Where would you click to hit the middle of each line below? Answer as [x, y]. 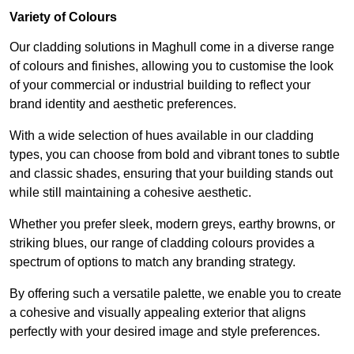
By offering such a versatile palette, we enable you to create [175, 293]
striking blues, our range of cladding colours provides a [162, 243]
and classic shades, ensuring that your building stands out [171, 173]
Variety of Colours [63, 17]
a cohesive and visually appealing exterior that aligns [158, 312]
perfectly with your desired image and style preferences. [165, 331]
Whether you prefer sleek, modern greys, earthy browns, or [172, 224]
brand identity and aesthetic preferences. [123, 104]
